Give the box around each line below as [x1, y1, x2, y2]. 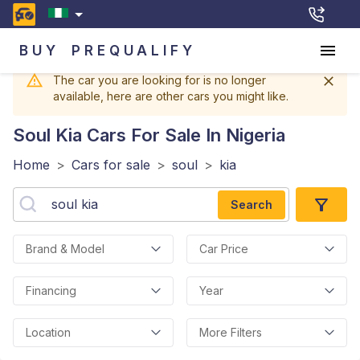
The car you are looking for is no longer [53, 73, 266, 87]
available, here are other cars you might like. [53, 89, 288, 103]
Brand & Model [26, 242, 104, 256]
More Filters [199, 325, 262, 339]
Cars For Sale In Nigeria [82, 125, 285, 145]
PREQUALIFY [72, 42, 196, 59]
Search [231, 197, 272, 211]
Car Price [199, 242, 248, 256]
